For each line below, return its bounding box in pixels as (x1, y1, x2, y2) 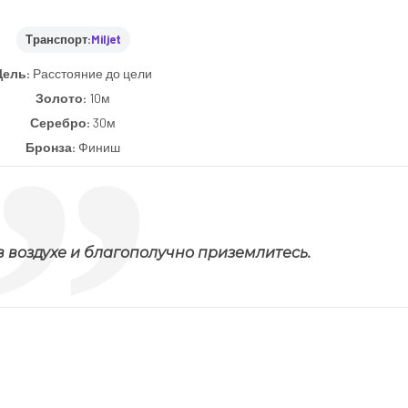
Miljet (90, 31, 121, 46)
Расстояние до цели (33, 65, 152, 81)
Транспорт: (25, 31, 91, 46)
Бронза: (25, 138, 78, 155)
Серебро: (30, 114, 93, 130)
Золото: (36, 89, 89, 106)
